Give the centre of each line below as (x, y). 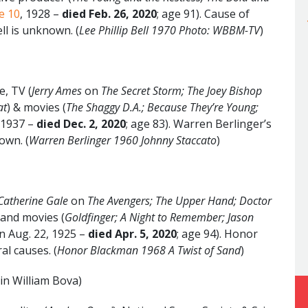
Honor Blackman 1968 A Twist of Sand (149, 250)
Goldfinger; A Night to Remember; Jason (159, 217)
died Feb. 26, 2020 (109, 13)
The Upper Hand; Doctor (213, 200)
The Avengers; (121, 200)
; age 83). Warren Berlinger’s (199, 123)
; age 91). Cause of (203, 13)
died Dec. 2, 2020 (81, 123)
